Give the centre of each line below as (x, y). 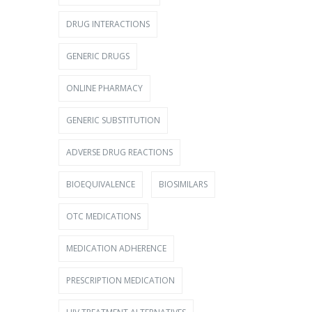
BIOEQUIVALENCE (100, 184)
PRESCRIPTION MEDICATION (120, 280)
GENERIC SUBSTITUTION (113, 120)
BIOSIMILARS (183, 184)
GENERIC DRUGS (97, 56)
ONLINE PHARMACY (104, 88)
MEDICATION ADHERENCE (116, 248)
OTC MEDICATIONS (103, 216)
